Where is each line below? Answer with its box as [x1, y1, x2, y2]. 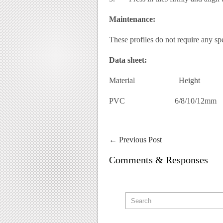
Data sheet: [109, 56, 147, 64]
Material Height [109, 76, 200, 85]
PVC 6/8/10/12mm [109, 97, 217, 105]
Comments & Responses [109, 154, 208, 165]
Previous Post [117, 135, 162, 144]
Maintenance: [109, 15, 155, 23]
